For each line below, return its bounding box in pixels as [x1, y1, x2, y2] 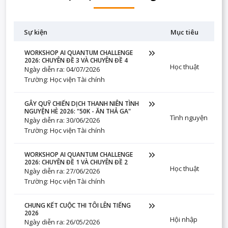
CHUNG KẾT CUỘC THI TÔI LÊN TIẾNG [24, 201, 131, 210]
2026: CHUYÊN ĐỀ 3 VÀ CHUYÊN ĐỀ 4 [24, 56, 128, 65]
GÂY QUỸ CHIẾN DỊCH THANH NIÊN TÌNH [24, 99, 139, 108]
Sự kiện [24, 27, 47, 37]
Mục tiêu [170, 27, 198, 37]
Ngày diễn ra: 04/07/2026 [24, 65, 100, 74]
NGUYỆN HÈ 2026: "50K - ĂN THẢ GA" [24, 107, 131, 116]
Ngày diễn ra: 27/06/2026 [24, 166, 100, 176]
